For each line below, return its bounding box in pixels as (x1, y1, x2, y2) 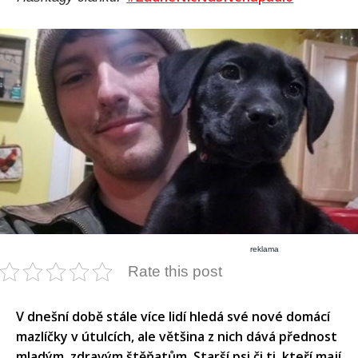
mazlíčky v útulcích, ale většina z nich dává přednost (16, 327, 337, 345)
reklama (250, 244, 280, 253)
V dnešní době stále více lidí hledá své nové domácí (16, 307, 330, 325)
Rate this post (128, 262, 222, 280)
